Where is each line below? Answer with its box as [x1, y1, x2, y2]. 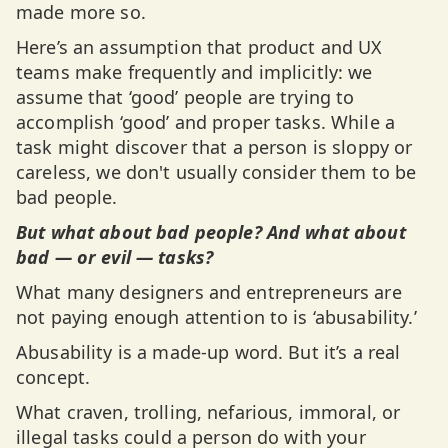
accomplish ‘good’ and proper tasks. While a [16, 110, 396, 134]
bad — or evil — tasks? [16, 245, 214, 269]
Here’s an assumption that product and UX [16, 35, 383, 59]
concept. [16, 365, 91, 389]
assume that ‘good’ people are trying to [16, 85, 355, 109]
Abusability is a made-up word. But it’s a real [16, 340, 401, 364]
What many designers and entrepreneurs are [16, 280, 402, 304]
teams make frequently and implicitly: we [16, 60, 373, 84]
